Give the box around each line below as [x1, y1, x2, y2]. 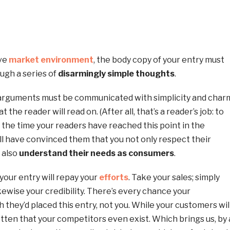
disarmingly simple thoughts [57, 68, 175, 79]
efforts [99, 172, 128, 182]
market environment [8, 54, 93, 65]
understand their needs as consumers [18, 148, 174, 158]
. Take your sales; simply [128, 172, 220, 182]
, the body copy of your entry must [93, 54, 224, 65]
